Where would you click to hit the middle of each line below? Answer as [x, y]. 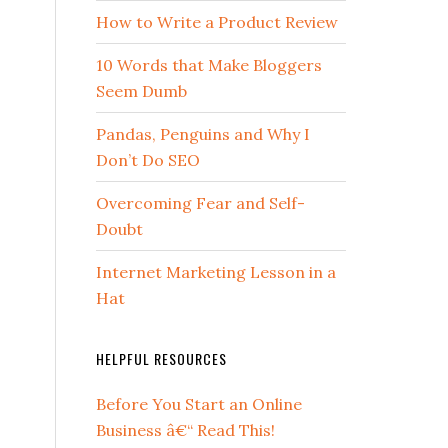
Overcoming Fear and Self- [200, 203]
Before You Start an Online [199, 404]
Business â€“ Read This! [185, 430]
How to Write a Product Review [217, 22]
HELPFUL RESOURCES [161, 358]
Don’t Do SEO [148, 160]
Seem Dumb [141, 91]
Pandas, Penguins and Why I [203, 134]
